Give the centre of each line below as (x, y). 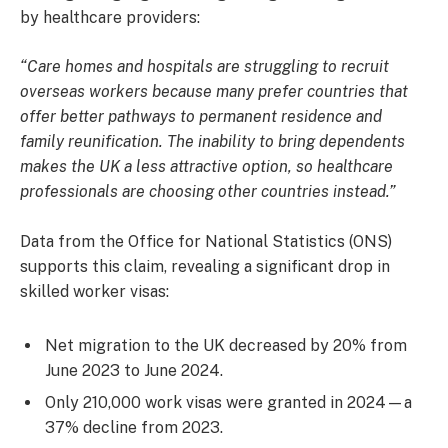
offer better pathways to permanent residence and (201, 117)
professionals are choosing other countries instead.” (208, 192)
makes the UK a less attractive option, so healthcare (206, 167)
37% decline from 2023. (134, 427)
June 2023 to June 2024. (134, 370)
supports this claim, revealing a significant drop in (205, 266)
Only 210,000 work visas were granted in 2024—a (228, 402)
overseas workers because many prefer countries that (214, 92)
